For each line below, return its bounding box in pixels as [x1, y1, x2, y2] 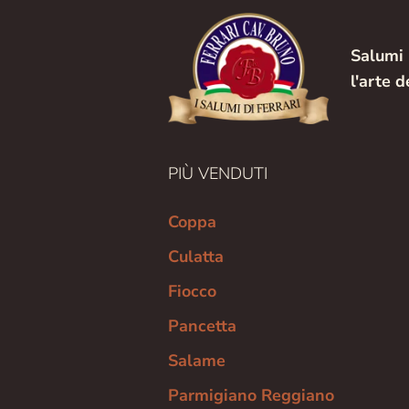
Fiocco [168, 279, 216, 302]
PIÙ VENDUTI [168, 162, 267, 184]
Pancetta [168, 314, 236, 337]
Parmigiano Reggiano [168, 383, 334, 406]
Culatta [168, 245, 224, 267]
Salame [168, 349, 225, 372]
